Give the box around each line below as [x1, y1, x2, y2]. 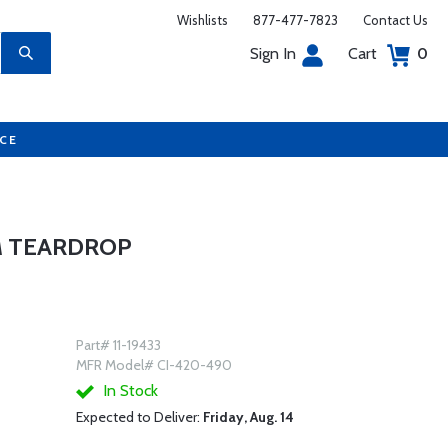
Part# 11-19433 [75, 336, 161, 354]
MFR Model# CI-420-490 [75, 356, 232, 374]
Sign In [250, 44, 296, 63]
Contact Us [363, 12, 428, 28]
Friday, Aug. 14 [202, 408, 294, 426]
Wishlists [177, 12, 228, 28]
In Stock [98, 381, 158, 400]
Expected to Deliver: [75, 408, 203, 426]
